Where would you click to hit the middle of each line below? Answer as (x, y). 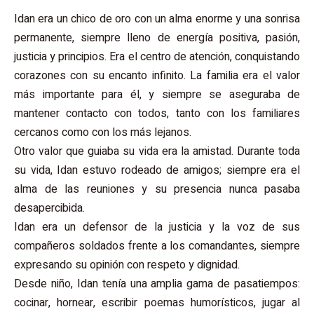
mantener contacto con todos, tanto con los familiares (157, 113)
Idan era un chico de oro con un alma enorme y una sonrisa (157, 19)
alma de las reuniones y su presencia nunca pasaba (157, 189)
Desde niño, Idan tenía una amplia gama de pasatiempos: (157, 284)
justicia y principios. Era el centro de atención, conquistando (157, 56)
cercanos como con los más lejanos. (103, 132)
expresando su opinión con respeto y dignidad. (127, 265)
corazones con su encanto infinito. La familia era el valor (157, 75)
